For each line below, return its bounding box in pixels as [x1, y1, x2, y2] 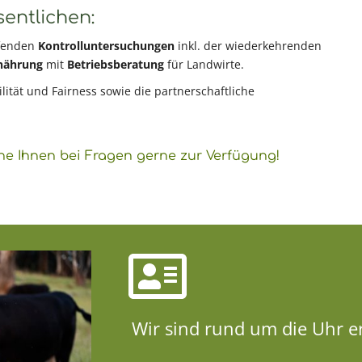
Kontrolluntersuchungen [38, 37, 178, 53]
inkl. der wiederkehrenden [178, 37, 322, 53]
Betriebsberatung [67, 56, 167, 72]
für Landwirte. [167, 56, 244, 72]
